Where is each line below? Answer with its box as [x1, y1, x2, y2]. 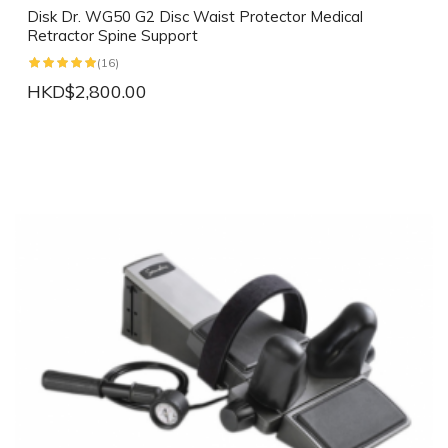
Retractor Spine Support [27, 26, 198, 46]
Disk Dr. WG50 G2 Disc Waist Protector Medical [27, 7, 363, 27]
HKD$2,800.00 [27, 80, 147, 104]
